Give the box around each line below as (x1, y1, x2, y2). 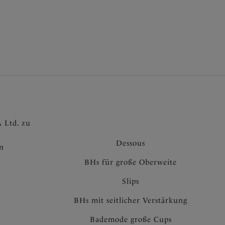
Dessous (116, 139, 145, 148)
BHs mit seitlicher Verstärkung (74, 196, 187, 205)
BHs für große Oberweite (84, 158, 177, 167)
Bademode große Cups (89, 215, 172, 224)
